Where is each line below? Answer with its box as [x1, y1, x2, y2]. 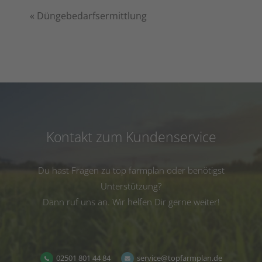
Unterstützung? [101, 180, 161, 192]
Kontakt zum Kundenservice [46, 127, 216, 146]
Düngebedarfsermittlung [37, 9, 147, 22]
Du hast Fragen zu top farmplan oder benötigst [37, 164, 225, 176]
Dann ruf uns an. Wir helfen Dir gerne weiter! [42, 196, 220, 208]
